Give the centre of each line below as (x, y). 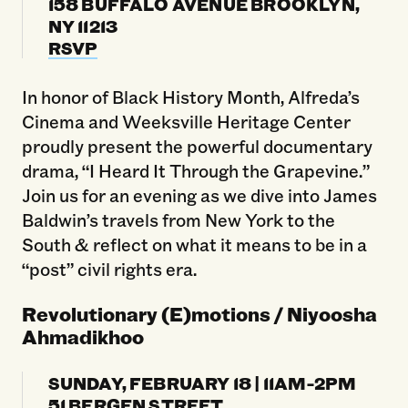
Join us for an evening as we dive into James (199, 194)
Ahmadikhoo (82, 336)
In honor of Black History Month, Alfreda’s (190, 96)
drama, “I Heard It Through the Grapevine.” (195, 170)
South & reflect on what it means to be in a (194, 244)
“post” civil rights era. (109, 268)
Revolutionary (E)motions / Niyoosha (199, 313)
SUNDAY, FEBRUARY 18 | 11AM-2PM (202, 382)
